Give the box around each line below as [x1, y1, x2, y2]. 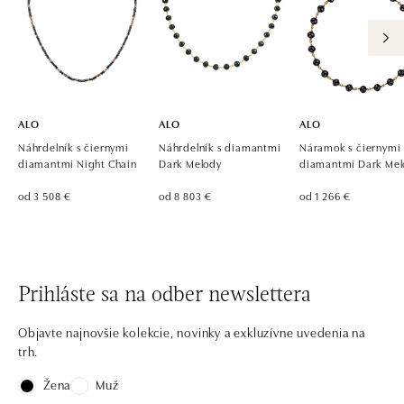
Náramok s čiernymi [299, 138, 401, 154]
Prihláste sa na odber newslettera [18, 285, 311, 307]
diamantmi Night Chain [18, 154, 137, 170]
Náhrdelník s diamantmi [159, 138, 281, 154]
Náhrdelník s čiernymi [18, 138, 129, 154]
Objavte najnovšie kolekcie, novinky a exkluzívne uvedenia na [18, 323, 365, 341]
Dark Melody [159, 154, 222, 170]
